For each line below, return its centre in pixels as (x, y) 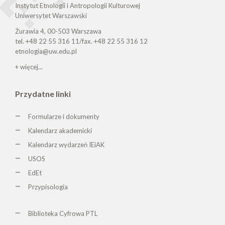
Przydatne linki (43, 94)
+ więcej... (29, 67)
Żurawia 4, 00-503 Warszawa (58, 31)
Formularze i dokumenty (64, 117)
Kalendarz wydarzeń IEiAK (66, 145)
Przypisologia (48, 187)
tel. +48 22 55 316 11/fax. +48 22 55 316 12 (81, 41)
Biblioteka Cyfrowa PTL (63, 214)
